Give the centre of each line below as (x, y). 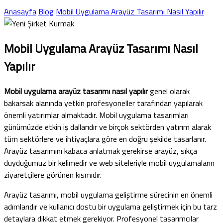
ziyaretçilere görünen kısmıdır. (53, 174)
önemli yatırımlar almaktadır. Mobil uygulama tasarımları (96, 115)
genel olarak (170, 91)
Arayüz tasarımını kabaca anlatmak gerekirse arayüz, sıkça (101, 151)
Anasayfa (20, 11)
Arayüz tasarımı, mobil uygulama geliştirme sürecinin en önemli (108, 194)
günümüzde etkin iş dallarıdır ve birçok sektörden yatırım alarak (108, 127)
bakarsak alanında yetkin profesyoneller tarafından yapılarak (103, 103)
